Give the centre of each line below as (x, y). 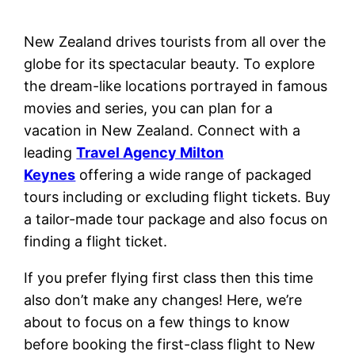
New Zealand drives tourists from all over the (175, 41)
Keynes (50, 174)
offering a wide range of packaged (194, 174)
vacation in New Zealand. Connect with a (162, 130)
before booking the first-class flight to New (170, 344)
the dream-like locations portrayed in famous (176, 86)
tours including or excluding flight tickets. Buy (177, 197)
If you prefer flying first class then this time (169, 277)
